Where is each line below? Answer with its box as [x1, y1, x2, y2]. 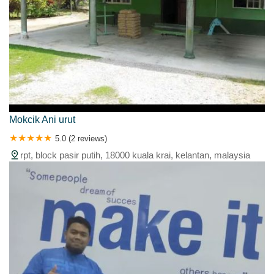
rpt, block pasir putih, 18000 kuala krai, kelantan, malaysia [20, 150, 250, 161]
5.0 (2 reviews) [55, 134, 107, 144]
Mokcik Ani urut [9, 114, 75, 125]
